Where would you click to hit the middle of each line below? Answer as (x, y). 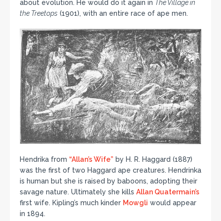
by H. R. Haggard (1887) (153, 159)
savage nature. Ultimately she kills (78, 192)
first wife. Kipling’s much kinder (71, 203)
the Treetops (39, 14)
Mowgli (135, 203)
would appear (172, 203)
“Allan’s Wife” (91, 159)
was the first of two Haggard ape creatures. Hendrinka (110, 170)
